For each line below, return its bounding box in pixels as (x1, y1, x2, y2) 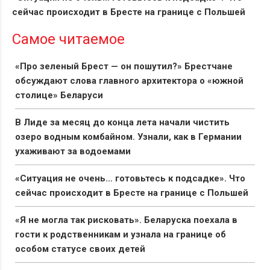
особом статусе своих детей (15, 243, 145, 254)
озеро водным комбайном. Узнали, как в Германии (15, 131, 242, 142)
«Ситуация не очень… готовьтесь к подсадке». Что (15, 172, 245, 184)
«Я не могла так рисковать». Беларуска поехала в (15, 214, 237, 225)
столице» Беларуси (15, 89, 103, 101)
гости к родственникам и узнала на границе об (15, 228, 226, 240)
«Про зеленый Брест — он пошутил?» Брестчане (15, 60, 233, 72)
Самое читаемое (12, 30, 125, 48)
